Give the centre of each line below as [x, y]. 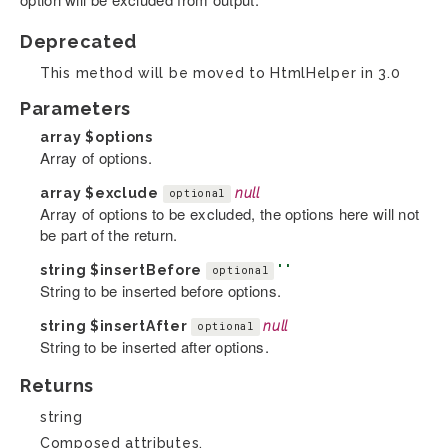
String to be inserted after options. [154, 346]
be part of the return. [109, 234]
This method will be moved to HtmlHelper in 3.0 [220, 72]
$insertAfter [138, 325]
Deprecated [78, 41]
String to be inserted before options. [161, 290]
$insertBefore [146, 269]
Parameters [75, 108]
